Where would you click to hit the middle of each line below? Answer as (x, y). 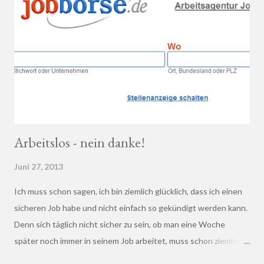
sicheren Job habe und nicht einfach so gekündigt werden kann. (132, 207)
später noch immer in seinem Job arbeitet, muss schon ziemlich (129, 240)
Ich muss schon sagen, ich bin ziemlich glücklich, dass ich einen (128, 191)
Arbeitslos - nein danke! (80, 142)
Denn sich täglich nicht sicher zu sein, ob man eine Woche (120, 224)
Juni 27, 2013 (39, 166)
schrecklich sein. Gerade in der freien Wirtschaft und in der (122, 257)
